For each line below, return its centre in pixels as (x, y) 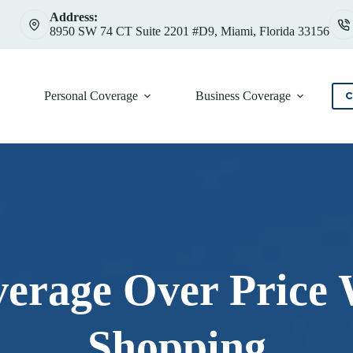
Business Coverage (243, 96)
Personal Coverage (91, 96)
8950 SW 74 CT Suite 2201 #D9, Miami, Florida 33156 (189, 31)
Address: (73, 17)
